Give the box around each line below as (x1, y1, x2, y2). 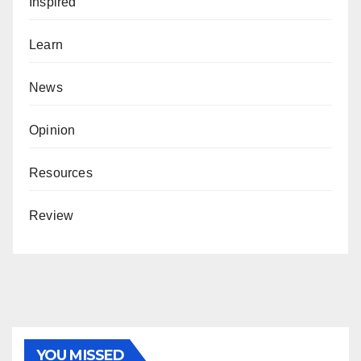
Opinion (29, 122, 76, 137)
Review (29, 208, 74, 222)
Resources (29, 165, 93, 180)
